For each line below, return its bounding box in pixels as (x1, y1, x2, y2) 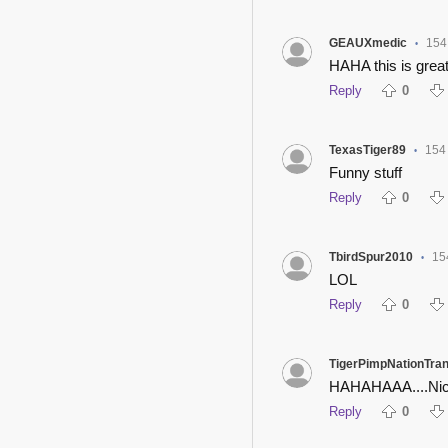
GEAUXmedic (328, 36, 407, 51)
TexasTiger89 (328, 143, 406, 158)
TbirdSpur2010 (328, 250, 413, 265)
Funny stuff (328, 164, 402, 182)
